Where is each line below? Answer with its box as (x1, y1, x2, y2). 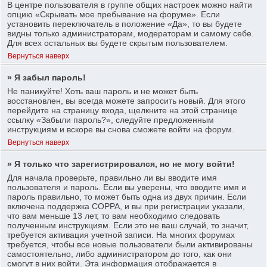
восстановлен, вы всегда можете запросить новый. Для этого (7, 95, 246, 105)
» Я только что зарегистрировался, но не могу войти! (7, 159, 235, 169)
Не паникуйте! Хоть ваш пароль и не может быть (7, 86, 198, 96)
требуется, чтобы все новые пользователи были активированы (7, 239, 253, 249)
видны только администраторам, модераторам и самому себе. (7, 28, 254, 38)
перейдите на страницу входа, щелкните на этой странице (7, 105, 238, 115)
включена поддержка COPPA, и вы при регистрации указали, (7, 201, 246, 211)
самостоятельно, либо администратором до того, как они (7, 249, 232, 259)
